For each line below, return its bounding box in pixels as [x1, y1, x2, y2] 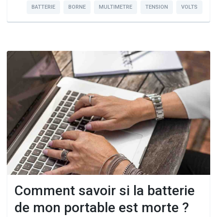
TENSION [145, 3, 168, 10]
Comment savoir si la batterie [15, 182, 195, 199]
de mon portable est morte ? [15, 199, 189, 216]
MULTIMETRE [99, 3, 132, 10]
